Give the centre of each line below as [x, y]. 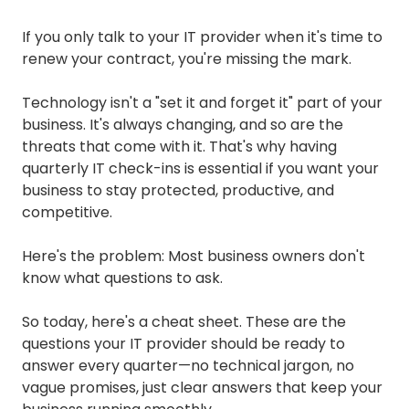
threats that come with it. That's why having [179, 147]
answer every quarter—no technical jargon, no [188, 366]
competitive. [67, 213]
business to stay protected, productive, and [178, 191]
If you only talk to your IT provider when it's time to [202, 37]
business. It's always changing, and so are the [183, 125]
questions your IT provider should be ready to [184, 344]
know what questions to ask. [122, 278]
